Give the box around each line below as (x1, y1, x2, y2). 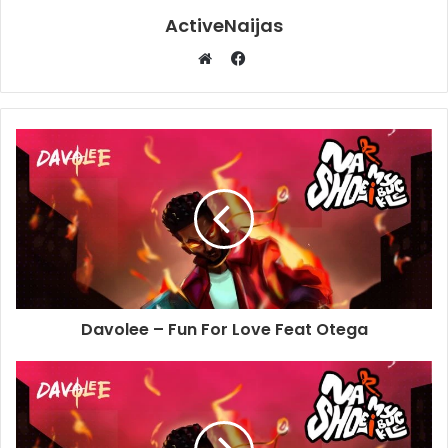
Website (209, 72, 266, 92)
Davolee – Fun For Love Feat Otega (80, 317, 368, 341)
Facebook (244, 48, 314, 68)
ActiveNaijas (165, 12, 283, 38)
